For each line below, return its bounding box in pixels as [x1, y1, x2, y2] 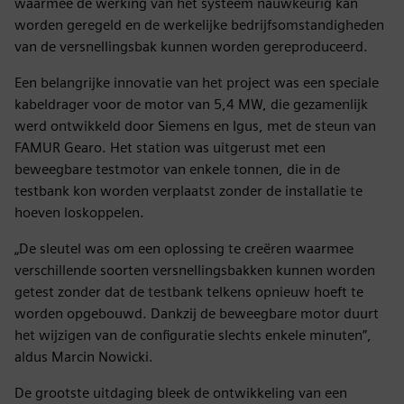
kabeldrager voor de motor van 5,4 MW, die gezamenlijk [14, 96, 368, 114]
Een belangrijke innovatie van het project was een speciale [14, 74, 379, 92]
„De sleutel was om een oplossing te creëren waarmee [14, 240, 353, 258]
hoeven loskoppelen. [14, 204, 144, 222]
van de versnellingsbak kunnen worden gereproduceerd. [14, 38, 368, 56]
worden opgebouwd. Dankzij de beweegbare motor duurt [14, 305, 379, 323]
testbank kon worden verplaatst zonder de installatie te [14, 182, 363, 200]
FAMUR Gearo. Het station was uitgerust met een [14, 139, 326, 157]
